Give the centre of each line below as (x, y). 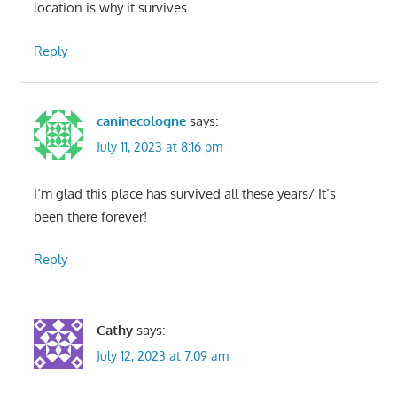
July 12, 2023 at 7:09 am (162, 355)
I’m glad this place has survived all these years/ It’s (184, 193)
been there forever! (90, 216)
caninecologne (141, 121)
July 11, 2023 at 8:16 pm (159, 147)
